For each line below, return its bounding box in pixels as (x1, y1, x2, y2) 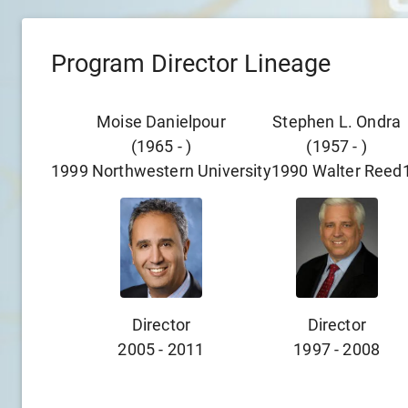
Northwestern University (91, 161, 271, 180)
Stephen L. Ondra (272, 112, 402, 131)
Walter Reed (311, 161, 403, 180)
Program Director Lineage (51, 49, 331, 78)
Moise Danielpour (97, 112, 226, 131)
